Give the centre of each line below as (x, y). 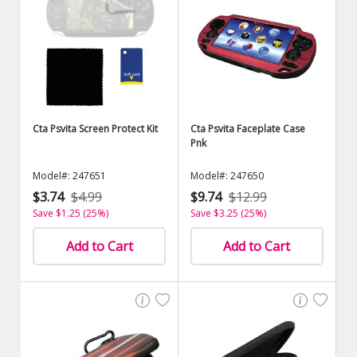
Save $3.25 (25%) (228, 213)
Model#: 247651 (70, 176)
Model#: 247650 (227, 176)
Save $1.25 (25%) (71, 213)
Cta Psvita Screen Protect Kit (96, 129)
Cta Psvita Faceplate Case (248, 129)
